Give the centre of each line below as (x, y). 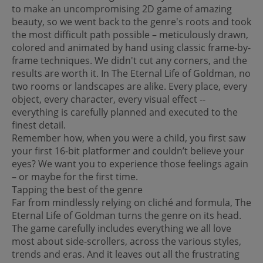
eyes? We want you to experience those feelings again (130, 163)
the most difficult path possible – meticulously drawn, (130, 34)
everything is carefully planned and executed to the (125, 112)
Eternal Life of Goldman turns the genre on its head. (127, 215)
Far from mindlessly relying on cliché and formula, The (131, 202)
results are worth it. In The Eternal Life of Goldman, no (131, 73)
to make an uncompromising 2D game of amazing (122, 9)
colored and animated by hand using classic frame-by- (131, 47)
